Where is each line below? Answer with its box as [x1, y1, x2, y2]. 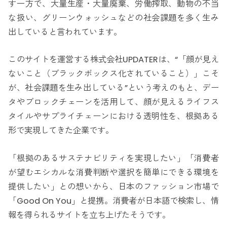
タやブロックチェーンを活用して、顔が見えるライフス [8, 96, 219, 108]
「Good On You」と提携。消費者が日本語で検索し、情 [8, 195, 219, 207]
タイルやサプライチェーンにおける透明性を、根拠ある [8, 110, 219, 123]
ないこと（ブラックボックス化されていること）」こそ [8, 68, 219, 80]
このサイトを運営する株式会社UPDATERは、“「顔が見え [8, 54, 219, 66]
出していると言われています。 [8, 26, 122, 38]
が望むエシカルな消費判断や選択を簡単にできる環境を [8, 166, 219, 178]
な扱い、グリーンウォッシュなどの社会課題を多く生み [8, 12, 219, 24]
